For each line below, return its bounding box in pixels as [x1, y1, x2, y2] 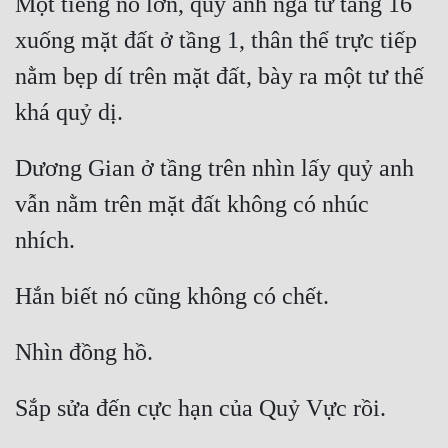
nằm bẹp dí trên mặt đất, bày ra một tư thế [15, 63, 424, 90]
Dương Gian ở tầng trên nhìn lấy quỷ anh [15, 155, 414, 182]
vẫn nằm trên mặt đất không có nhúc [15, 191, 369, 218]
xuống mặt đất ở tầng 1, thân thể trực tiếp [15, 27, 417, 54]
